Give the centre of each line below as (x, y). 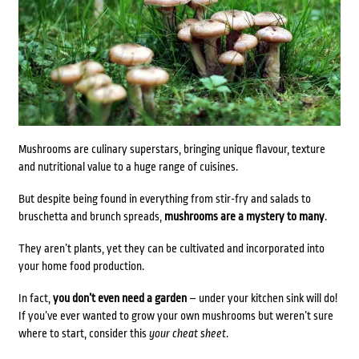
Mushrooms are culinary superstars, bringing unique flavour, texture (171, 149)
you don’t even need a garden (119, 298)
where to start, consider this (83, 334)
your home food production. (81, 266)
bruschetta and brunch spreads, (91, 217)
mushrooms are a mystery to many (244, 217)
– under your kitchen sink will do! (262, 298)
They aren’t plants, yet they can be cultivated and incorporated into (171, 249)
